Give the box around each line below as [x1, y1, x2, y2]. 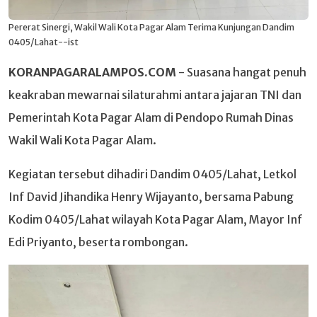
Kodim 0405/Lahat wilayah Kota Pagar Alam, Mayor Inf [8, 212, 303, 227]
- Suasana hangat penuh [176, 65, 306, 80]
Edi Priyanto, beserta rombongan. [8, 235, 188, 250]
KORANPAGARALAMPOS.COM [8, 65, 176, 80]
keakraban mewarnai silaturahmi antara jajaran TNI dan [8, 88, 301, 103]
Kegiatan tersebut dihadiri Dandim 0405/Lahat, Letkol [8, 167, 296, 182]
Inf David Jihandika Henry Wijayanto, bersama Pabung [8, 190, 294, 204]
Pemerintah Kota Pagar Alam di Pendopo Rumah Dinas [8, 110, 294, 125]
